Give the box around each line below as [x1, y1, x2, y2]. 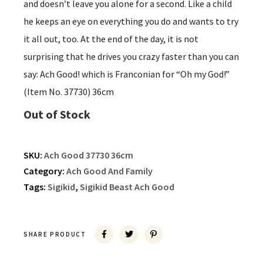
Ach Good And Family [66, 165, 153, 177]
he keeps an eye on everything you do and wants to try [23, 15, 238, 28]
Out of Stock [23, 107, 90, 122]
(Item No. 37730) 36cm [23, 86, 114, 98]
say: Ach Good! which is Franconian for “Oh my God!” [23, 68, 230, 80]
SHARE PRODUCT [23, 230, 86, 239]
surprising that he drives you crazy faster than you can [23, 50, 239, 63]
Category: [23, 165, 66, 177]
